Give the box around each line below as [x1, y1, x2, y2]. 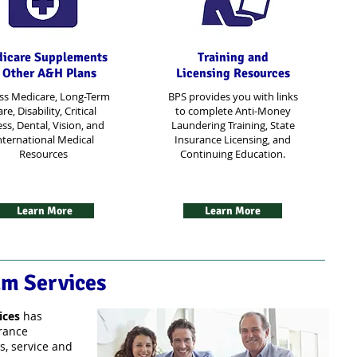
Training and [197, 49, 269, 65]
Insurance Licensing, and [175, 132, 291, 147]
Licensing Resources [175, 65, 290, 81]
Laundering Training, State [171, 118, 295, 132]
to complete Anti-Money [175, 104, 291, 118]
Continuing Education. [180, 147, 285, 161]
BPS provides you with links [167, 89, 298, 104]
